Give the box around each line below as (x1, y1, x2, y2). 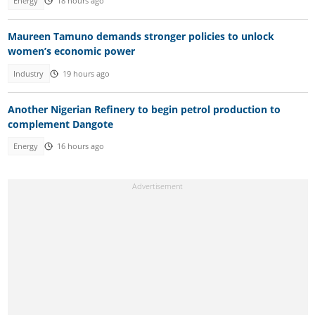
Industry (13, 68, 44, 79)
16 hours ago (56, 141, 104, 152)
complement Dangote (7, 117, 113, 131)
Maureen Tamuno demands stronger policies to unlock (7, 30, 274, 44)
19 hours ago (62, 68, 110, 79)
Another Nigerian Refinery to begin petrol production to (7, 103, 281, 117)
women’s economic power (7, 44, 135, 58)
